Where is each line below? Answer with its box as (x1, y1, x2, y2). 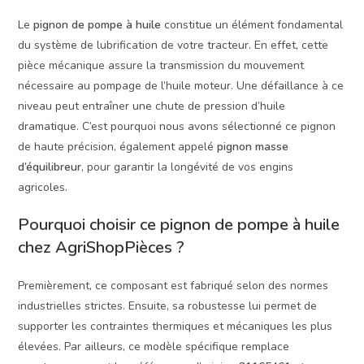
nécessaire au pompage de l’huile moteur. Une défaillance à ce (18, 78, 344, 94)
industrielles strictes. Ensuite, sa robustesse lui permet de (18, 298, 318, 314)
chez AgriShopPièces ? (18, 236, 185, 259)
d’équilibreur (18, 159, 82, 175)
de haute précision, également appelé (18, 139, 218, 155)
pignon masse (217, 139, 289, 155)
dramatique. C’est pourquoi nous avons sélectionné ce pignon (18, 119, 336, 135)
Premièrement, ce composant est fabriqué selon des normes (18, 278, 329, 294)
